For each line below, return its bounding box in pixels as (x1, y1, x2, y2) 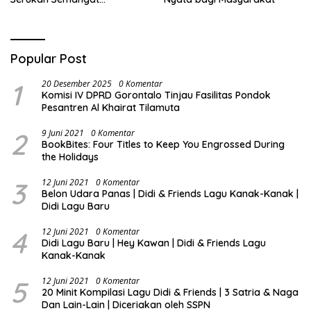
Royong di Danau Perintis (10, 18, 127, 31)
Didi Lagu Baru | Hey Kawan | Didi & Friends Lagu (42, 237, 266, 250)
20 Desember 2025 (42, 78, 112, 90)
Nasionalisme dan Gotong (10, 6, 131, 19)
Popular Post (10, 51, 87, 67)
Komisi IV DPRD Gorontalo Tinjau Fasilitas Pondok (42, 89, 271, 102)
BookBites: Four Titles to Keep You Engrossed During (42, 138, 285, 151)
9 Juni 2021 (42, 127, 84, 140)
